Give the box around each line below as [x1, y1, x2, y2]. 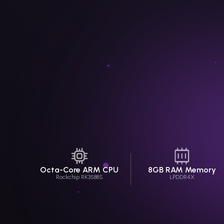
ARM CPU [80, 165, 119, 174]
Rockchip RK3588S [55, 173, 103, 180]
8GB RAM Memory [147, 165, 216, 174]
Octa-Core [40, 165, 81, 174]
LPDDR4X [169, 173, 194, 180]
